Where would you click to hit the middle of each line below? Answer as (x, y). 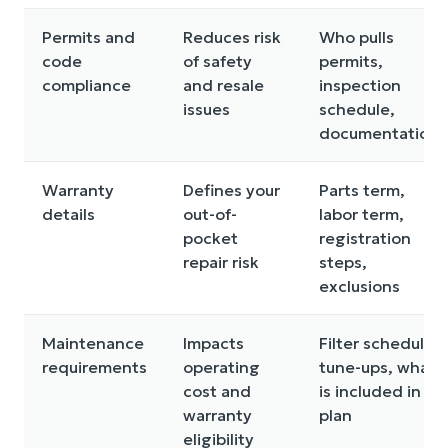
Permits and (88, 37)
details (68, 214)
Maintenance (93, 343)
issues (206, 109)
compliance (86, 85)
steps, (343, 262)
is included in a (376, 391)
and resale (223, 85)
